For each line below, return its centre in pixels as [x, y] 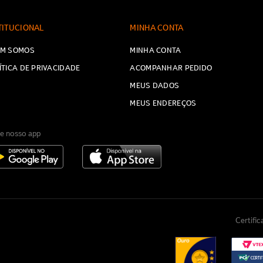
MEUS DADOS [155, 86]
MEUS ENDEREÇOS [163, 103]
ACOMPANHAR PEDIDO [171, 68]
